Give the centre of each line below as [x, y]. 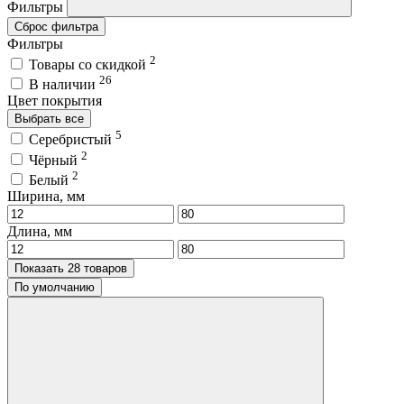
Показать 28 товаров [97, 269]
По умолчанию [55, 288]
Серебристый [72, 140]
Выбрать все [49, 119]
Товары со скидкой [89, 64]
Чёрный [55, 160]
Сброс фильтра [56, 27]
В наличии [64, 85]
